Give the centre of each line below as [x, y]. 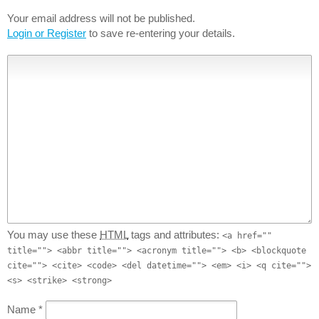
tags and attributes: [175, 234]
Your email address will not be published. [101, 18]
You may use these [53, 234]
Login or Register [47, 33]
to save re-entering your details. [161, 33]
